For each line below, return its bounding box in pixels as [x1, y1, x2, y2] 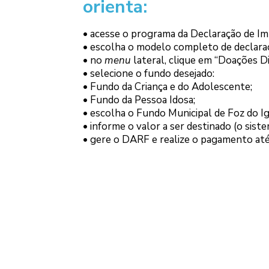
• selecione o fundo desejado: [82, 66, 214, 80]
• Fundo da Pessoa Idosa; [82, 92, 195, 107]
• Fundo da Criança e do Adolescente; [82, 79, 252, 94]
